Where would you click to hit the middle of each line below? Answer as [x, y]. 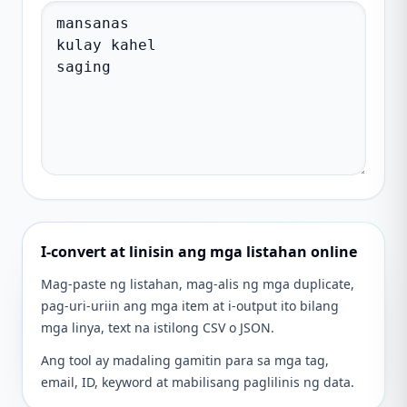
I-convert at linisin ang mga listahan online [199, 252]
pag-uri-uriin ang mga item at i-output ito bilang [190, 306]
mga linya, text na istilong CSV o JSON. [158, 328]
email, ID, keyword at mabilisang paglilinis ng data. [198, 382]
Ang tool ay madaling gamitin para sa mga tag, [185, 360]
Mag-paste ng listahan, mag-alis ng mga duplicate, [198, 284]
